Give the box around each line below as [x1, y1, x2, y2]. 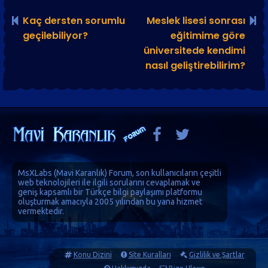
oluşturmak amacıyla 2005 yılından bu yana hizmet [18, 197, 202, 206]
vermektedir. [18, 206, 64, 216]
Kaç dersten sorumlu [23, 14, 125, 28]
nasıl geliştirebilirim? [145, 59, 245, 72]
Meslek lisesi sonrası [147, 14, 245, 28]
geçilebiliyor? [23, 29, 88, 42]
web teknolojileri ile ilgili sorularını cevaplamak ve [18, 178, 200, 187]
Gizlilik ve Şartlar [188, 251, 245, 258]
